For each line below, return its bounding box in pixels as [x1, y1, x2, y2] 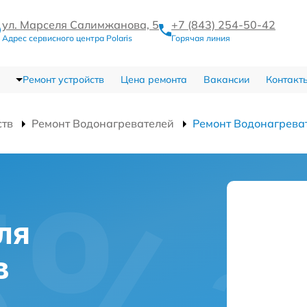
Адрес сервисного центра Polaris [2, 33, 132, 43]
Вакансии [203, 73, 249, 86]
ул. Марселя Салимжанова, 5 [2, 18, 159, 32]
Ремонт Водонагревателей [32, 116, 174, 130]
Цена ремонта [120, 73, 187, 86]
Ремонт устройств [22, 73, 104, 86]
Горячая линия [171, 33, 230, 43]
